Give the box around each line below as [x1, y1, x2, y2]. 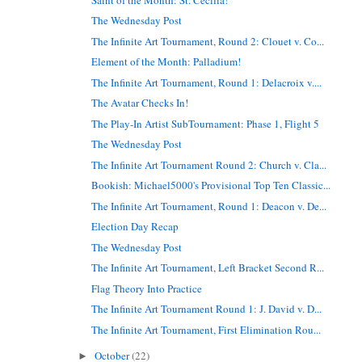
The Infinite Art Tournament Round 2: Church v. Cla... [91, 157, 327, 172]
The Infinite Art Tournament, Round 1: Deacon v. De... [91, 198, 327, 213]
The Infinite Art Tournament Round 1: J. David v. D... [91, 301, 322, 317]
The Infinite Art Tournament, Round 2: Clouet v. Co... [91, 33, 325, 48]
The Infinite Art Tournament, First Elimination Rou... [91, 322, 322, 337]
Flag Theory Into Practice [91, 280, 203, 296]
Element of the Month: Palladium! [91, 54, 242, 69]
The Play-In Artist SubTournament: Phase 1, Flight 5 [91, 116, 320, 131]
